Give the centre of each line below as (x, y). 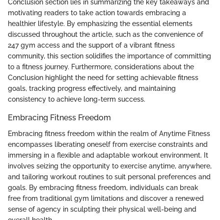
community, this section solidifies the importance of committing (110, 56)
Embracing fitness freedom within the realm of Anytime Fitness (109, 133)
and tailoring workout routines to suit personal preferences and (109, 177)
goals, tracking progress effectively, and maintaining (92, 89)
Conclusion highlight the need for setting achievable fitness (103, 78)
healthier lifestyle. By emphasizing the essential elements (100, 24)
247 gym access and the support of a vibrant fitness (91, 45)
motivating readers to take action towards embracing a (97, 13)
